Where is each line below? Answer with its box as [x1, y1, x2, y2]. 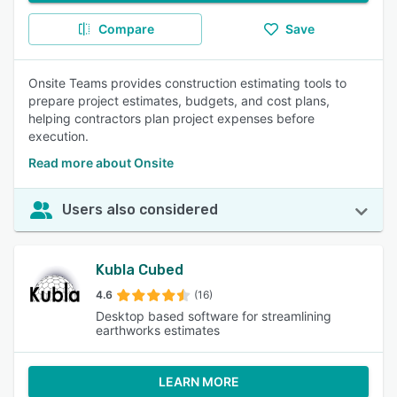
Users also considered [62, 201, 218, 218]
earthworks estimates [96, 323, 220, 338]
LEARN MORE [158, 374, 239, 389]
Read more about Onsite [28, 155, 174, 170]
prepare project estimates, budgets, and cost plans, [28, 93, 330, 108]
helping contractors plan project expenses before [28, 111, 315, 126]
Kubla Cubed [96, 261, 183, 278]
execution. [28, 128, 89, 144]
